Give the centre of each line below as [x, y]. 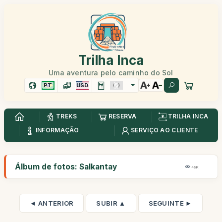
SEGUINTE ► [170, 203]
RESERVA [122, 116]
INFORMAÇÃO [57, 130]
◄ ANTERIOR [52, 203]
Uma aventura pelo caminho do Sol [111, 73]
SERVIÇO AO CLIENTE [165, 130]
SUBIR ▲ [111, 203]
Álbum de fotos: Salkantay [66, 167]
